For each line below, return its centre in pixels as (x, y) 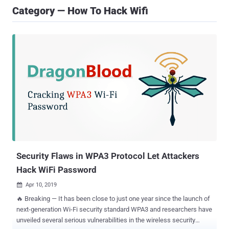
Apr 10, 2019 (41, 185)
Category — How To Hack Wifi (80, 11)
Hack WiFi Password (56, 170)
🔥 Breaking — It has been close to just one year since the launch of (113, 199)
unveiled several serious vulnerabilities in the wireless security (106, 220)
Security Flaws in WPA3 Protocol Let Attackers (108, 156)
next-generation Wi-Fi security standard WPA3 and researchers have (83, 210)
